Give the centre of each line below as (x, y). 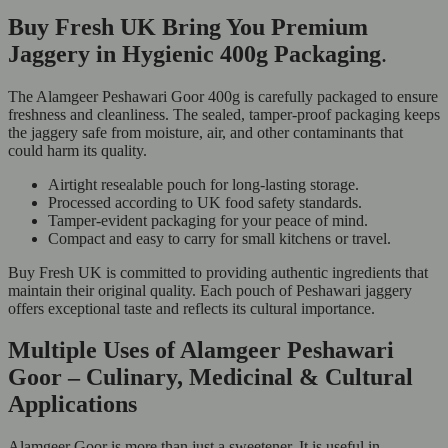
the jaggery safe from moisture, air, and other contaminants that (205, 132)
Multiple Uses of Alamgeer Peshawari (201, 350)
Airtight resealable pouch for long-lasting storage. (203, 184)
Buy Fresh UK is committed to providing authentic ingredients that (218, 272)
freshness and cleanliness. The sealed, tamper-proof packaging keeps (224, 114)
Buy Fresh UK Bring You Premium (188, 26)
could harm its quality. (77, 150)
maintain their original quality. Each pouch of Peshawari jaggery (210, 290)
